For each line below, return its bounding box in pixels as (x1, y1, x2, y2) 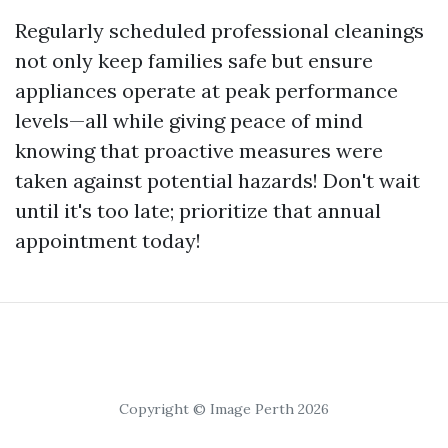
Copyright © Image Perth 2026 (119, 400, 329, 419)
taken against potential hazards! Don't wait (15, 168, 420, 194)
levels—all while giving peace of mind (15, 108, 363, 134)
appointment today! (15, 228, 201, 254)
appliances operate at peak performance (15, 78, 398, 104)
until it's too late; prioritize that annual (15, 198, 381, 224)
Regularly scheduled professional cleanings (15, 18, 424, 44)
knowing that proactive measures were (15, 138, 383, 164)
